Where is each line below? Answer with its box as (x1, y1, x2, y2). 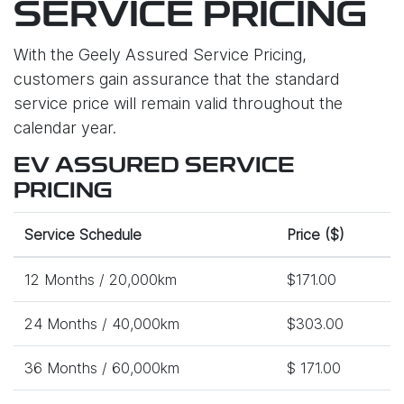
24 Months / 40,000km (24, 315, 179, 333)
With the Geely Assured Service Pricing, (14, 45, 307, 64)
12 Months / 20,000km (24, 271, 177, 289)
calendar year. (14, 118, 116, 137)
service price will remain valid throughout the (14, 94, 343, 113)
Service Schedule (24, 225, 142, 243)
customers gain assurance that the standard (14, 69, 340, 88)
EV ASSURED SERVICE (14, 156, 295, 178)
